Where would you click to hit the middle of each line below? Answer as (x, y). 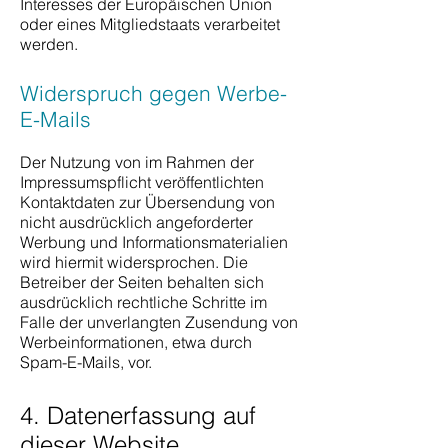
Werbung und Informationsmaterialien (154, 242)
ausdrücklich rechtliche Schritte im (143, 302)
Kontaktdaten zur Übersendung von (147, 202)
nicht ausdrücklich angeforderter (136, 222)
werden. (49, 44)
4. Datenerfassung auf (138, 415)
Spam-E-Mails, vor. (86, 362)
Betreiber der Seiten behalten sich (142, 282)
